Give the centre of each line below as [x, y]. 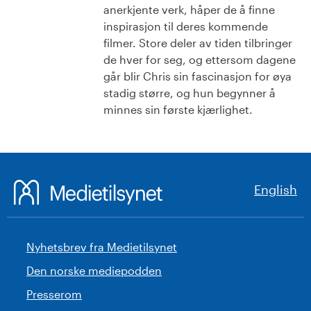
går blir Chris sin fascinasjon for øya [197, 76]
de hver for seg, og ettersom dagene [200, 59]
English [276, 189]
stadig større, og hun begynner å [190, 92]
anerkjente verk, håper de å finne [189, 9]
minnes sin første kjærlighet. [178, 109]
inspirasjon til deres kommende [186, 26]
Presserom [54, 294]
